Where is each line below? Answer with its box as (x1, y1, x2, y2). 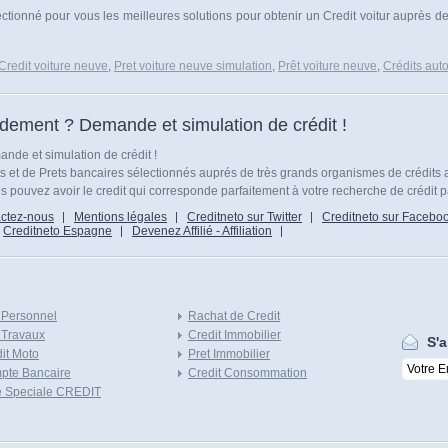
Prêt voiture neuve (278, 59, 377, 73)
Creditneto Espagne (3, 224, 112, 238)
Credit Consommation (188, 366, 307, 380)
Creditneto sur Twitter (187, 210, 302, 224)
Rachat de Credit (188, 309, 280, 323)
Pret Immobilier (188, 347, 270, 361)
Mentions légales (74, 210, 167, 224)
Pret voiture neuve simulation (114, 59, 272, 73)
